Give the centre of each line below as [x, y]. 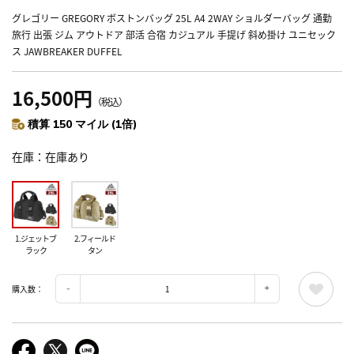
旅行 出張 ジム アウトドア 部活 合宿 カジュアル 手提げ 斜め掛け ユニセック [174, 34]
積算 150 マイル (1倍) [83, 124]
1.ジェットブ [36, 238]
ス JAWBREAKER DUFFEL [67, 51]
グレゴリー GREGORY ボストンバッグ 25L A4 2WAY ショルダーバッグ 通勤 [172, 17]
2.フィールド [95, 238]
